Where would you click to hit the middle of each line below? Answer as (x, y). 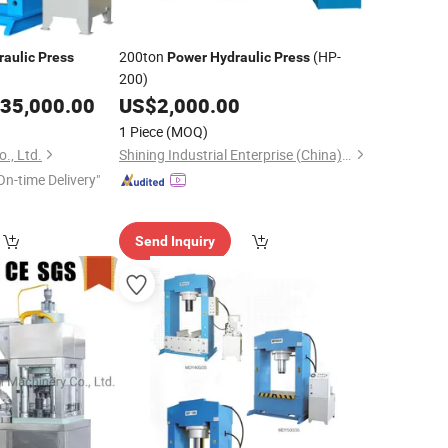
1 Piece (140, 131)
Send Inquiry (174, 241)
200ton (142, 56)
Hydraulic (240, 57)
